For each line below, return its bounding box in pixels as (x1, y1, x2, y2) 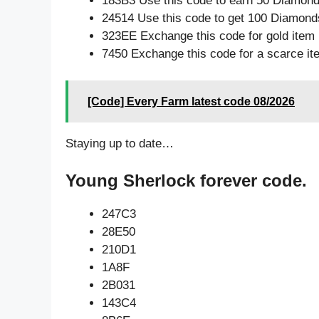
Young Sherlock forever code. (66, 170, 307, 190)
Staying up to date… (66, 137, 174, 151)
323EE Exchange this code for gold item (102, 28, 315, 43)
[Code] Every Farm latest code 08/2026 (88, 95, 295, 108)
